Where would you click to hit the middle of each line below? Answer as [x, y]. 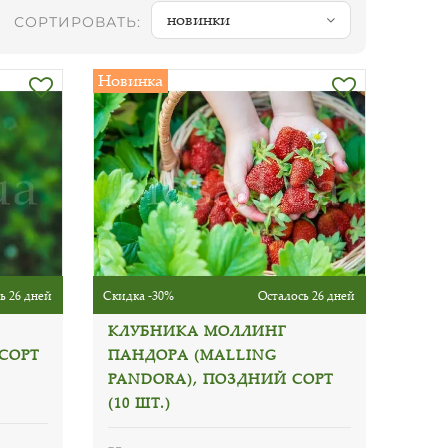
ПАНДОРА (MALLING [193, 354]
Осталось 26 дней [306, 295]
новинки [198, 19]
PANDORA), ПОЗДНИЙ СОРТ [221, 378]
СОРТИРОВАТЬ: [77, 22]
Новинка [131, 80]
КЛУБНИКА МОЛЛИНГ [197, 330]
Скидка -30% [139, 295]
